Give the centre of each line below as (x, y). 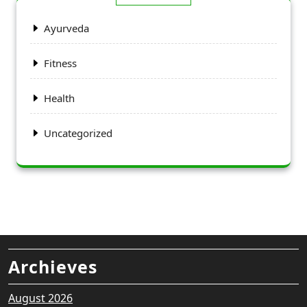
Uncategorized (78, 133)
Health (59, 98)
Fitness (60, 63)
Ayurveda (66, 28)
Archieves (53, 267)
